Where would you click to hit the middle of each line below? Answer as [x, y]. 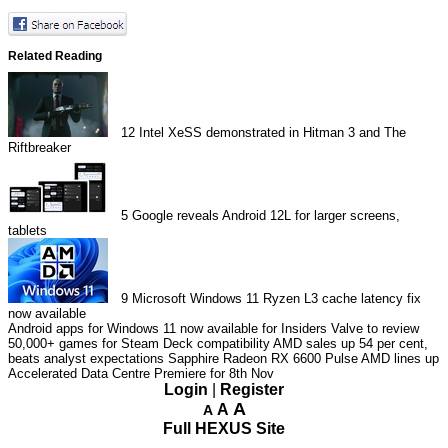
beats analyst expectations [86, 358]
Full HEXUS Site [224, 428]
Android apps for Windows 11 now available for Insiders [167, 328]
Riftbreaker [39, 147]
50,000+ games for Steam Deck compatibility [139, 343]
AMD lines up [400, 358]
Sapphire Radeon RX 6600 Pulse [263, 358]
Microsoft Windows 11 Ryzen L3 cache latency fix [277, 298]
